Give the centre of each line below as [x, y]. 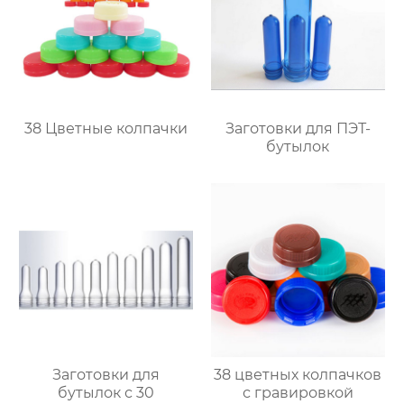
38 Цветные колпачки [106, 128]
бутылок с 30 [106, 392]
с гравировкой [298, 392]
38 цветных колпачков [298, 374]
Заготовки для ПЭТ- [298, 128]
